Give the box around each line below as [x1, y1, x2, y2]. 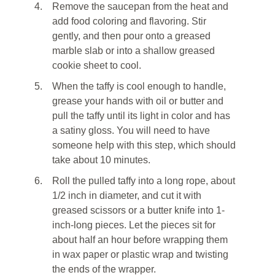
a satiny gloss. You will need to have [52, 125, 210, 136]
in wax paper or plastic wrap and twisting [52, 249, 228, 260]
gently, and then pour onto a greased [52, 31, 211, 42]
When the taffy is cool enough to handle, [52, 81, 226, 92]
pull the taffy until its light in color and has [52, 110, 230, 122]
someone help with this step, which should [52, 140, 236, 151]
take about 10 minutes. [52, 155, 150, 166]
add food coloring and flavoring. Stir [52, 16, 206, 27]
